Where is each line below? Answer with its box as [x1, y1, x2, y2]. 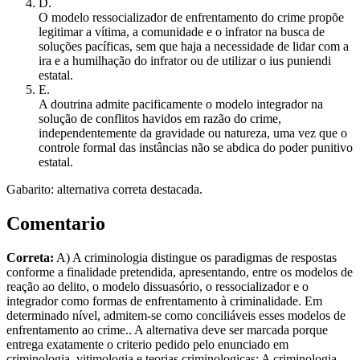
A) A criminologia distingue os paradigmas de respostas [54, 251, 337, 265]
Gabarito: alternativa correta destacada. [6, 182, 202, 197]
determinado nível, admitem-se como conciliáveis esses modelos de [6, 309, 346, 323]
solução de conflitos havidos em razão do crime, [39, 112, 281, 126]
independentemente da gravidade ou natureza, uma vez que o [39, 126, 347, 141]
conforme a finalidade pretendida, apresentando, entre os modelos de [6, 265, 353, 280]
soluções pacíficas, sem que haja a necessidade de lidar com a [39, 39, 349, 54]
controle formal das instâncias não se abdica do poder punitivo [39, 141, 353, 155]
